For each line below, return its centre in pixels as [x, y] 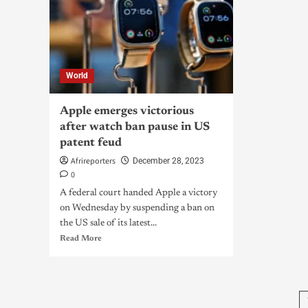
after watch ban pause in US [135, 128]
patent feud [91, 143]
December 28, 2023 [168, 161]
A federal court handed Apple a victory [139, 193]
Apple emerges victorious [127, 112]
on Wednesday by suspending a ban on [137, 208]
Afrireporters [93, 161]
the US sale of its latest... [108, 223]
